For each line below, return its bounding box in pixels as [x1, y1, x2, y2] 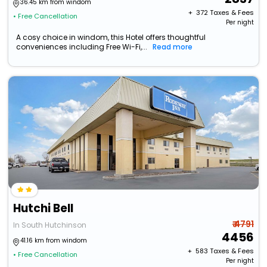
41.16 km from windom [20, 236, 88, 246]
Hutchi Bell [13, 200, 74, 217]
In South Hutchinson [13, 220, 87, 231]
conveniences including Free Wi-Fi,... [16, 42, 148, 52]
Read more [153, 42, 193, 52]
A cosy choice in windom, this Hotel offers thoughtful [16, 32, 206, 43]
